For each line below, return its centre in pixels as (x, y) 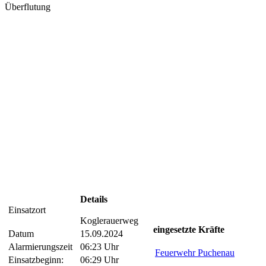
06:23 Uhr (99, 247)
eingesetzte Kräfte (189, 230)
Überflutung (28, 7)
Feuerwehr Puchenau (195, 253)
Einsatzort (27, 210)
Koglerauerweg (109, 221)
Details (94, 199)
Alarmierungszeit (40, 247)
